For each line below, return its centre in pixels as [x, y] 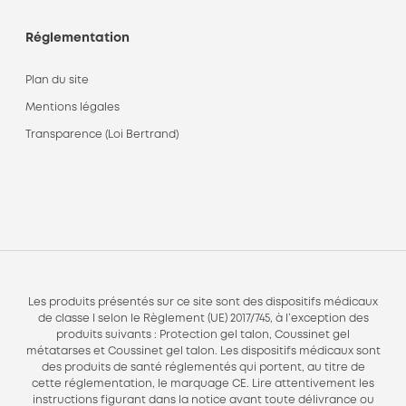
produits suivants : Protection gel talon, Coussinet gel [203, 335]
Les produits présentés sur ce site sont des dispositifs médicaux [203, 302]
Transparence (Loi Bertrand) [102, 135]
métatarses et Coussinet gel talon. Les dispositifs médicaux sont [203, 351]
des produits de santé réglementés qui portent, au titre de [203, 367]
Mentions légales [72, 107]
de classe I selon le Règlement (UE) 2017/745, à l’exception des [203, 319]
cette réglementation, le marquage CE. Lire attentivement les [203, 384]
